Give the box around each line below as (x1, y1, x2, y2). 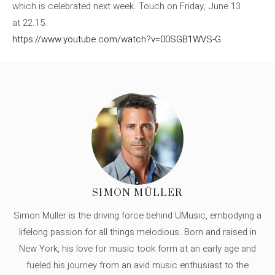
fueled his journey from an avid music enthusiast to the (26, 258, 249, 272)
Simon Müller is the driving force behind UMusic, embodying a (14, 208, 261, 222)
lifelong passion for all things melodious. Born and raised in (18, 225, 257, 239)
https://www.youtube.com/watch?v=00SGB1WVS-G (12, 33, 221, 46)
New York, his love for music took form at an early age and (19, 241, 256, 255)
